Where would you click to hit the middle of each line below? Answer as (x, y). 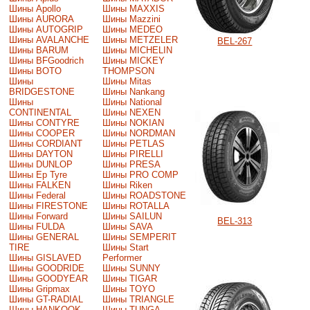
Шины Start (125, 247)
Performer (122, 257)
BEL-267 (235, 42)
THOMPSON (128, 71)
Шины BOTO (35, 71)
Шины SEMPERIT (139, 237)
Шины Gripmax (39, 289)
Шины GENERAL (44, 237)
